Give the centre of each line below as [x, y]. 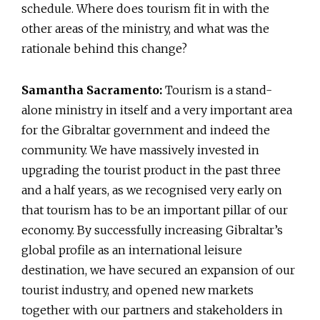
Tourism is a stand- [217, 90]
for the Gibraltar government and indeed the [146, 130]
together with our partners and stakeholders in [152, 310]
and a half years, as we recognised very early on [152, 190]
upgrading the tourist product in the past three [151, 170]
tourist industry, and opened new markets [137, 290]
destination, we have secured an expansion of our [158, 270]
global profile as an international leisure [132, 250]
